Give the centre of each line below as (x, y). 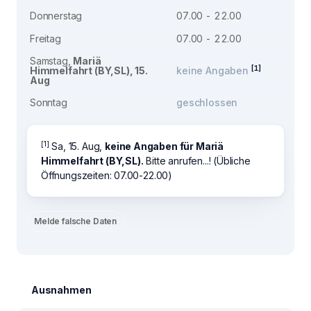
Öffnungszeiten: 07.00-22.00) (107, 175)
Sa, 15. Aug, (77, 146)
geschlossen (207, 102)
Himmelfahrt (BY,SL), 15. (89, 70)
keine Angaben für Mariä (165, 146)
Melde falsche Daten (76, 221)
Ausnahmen (61, 290)
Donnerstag (56, 16)
